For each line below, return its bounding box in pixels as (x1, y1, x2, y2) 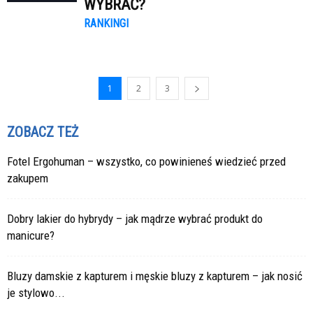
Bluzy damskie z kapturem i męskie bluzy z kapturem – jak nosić (7, 269, 303, 283)
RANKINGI (84, 17, 129, 30)
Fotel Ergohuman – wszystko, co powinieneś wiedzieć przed (7, 154, 286, 168)
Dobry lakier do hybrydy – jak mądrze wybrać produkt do (7, 212, 263, 226)
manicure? (7, 228, 54, 242)
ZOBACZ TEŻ (7, 124, 78, 140)
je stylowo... (7, 286, 65, 300)
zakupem (7, 171, 48, 185)
